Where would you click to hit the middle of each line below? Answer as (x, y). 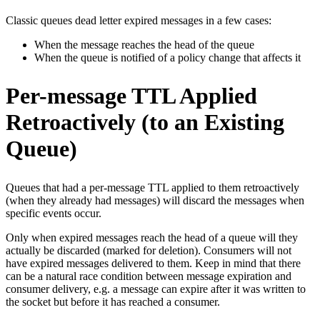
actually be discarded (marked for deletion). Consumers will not (149, 250)
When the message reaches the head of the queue (144, 44)
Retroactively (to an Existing (145, 122)
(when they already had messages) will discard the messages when (155, 200)
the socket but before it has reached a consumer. (113, 301)
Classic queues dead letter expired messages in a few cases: (139, 20)
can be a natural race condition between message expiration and (149, 276)
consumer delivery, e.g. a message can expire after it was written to (156, 289)
